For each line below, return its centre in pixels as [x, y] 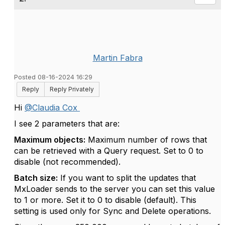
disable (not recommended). [67, 162]
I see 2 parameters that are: [68, 124]
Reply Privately [72, 89]
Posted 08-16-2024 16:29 [53, 77]
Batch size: [36, 178]
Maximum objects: [50, 140]
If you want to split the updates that [127, 178]
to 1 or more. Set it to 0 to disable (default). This [105, 200]
